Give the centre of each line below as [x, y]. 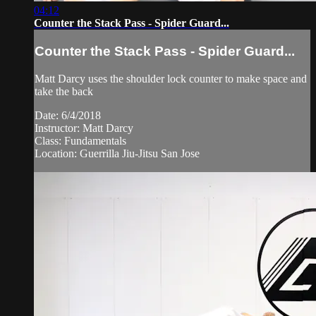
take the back [64, 91]
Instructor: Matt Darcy [84, 128]
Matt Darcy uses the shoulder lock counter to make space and [171, 78]
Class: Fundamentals [80, 140]
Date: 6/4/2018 [68, 115]
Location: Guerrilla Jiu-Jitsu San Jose [117, 153]
